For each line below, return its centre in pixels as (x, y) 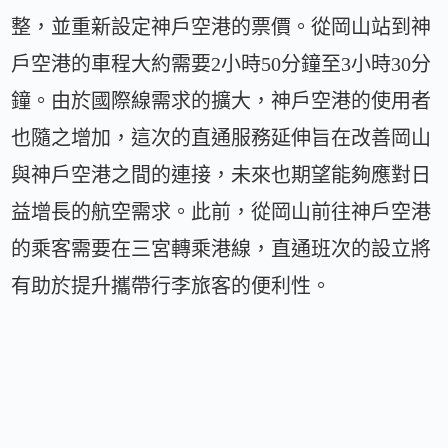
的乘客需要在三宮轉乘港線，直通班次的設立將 (221, 249)
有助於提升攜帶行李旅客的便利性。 (171, 286)
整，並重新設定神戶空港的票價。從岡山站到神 (221, 27)
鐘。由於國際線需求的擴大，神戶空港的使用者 (221, 101)
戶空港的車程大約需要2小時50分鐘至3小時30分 (221, 64)
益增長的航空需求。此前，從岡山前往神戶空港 (221, 212)
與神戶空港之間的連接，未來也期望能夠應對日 (221, 175)
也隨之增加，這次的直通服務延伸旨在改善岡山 (221, 138)
